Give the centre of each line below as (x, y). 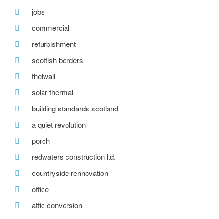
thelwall (44, 76)
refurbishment (54, 44)
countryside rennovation (70, 173)
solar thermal (53, 92)
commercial (51, 28)
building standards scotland (75, 109)
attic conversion (57, 205)
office (40, 189)
